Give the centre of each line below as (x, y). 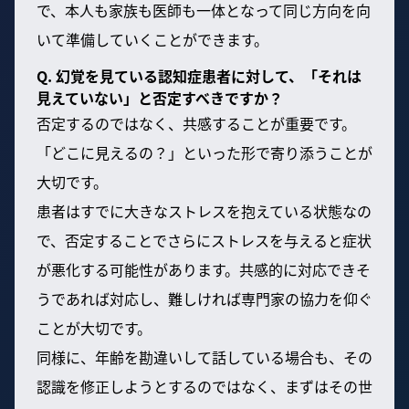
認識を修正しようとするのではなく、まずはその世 (204, 387)
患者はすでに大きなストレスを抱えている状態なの (204, 211)
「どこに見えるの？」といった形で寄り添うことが (204, 153)
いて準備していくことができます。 (152, 40)
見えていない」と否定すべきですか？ (160, 98)
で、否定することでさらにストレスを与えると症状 (204, 241)
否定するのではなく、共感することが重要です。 (196, 124)
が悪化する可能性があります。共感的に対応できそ (204, 270)
